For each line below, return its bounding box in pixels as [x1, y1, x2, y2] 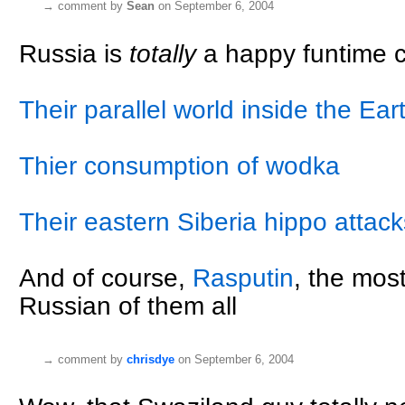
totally [129, 40, 196, 69]
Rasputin [193, 264, 294, 293]
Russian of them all [19, 292, 237, 321]
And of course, [19, 264, 193, 293]
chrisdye [127, 353, 174, 367]
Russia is [19, 40, 129, 69]
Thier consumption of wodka [19, 152, 340, 181]
